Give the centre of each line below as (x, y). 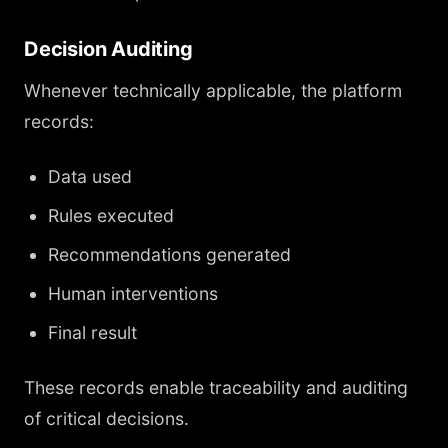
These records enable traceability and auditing (216, 387)
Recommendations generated (169, 254)
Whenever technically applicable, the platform (213, 90)
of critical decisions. (106, 418)
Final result (92, 332)
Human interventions (133, 293)
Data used (90, 176)
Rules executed (111, 215)
